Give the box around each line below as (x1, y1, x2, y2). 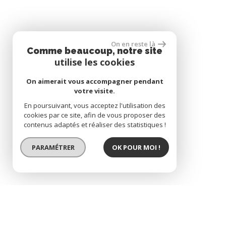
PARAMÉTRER (31, 142, 75, 152)
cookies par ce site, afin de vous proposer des (24, 110, 165, 120)
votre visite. (74, 86, 115, 95)
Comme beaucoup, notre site (27, 45, 162, 56)
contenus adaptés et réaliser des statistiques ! (23, 120, 166, 129)
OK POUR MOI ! (112, 142, 160, 152)
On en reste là (110, 39, 155, 48)
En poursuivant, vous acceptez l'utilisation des (24, 101, 165, 110)
